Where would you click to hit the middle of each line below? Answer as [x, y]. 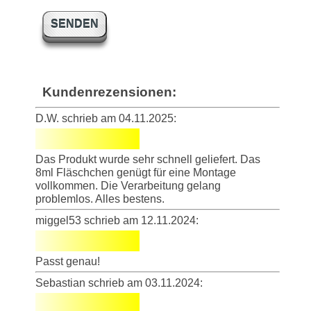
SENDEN [75, 24]
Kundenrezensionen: [109, 92]
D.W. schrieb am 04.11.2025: [106, 118]
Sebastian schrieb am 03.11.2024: [119, 283]
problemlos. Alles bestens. [100, 199]
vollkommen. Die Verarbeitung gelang [128, 185]
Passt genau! [68, 261]
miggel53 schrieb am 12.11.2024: [117, 220]
